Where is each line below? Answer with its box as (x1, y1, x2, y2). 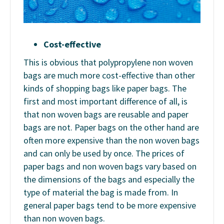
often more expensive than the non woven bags (23, 134, 199, 146)
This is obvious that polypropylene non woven (23, 56, 193, 68)
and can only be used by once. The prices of (23, 147, 184, 159)
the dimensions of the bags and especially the (23, 173, 194, 185)
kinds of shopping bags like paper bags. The (23, 82, 186, 94)
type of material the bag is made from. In (23, 186, 178, 198)
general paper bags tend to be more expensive (23, 199, 196, 211)
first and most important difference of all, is (23, 95, 187, 107)
